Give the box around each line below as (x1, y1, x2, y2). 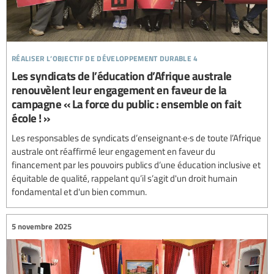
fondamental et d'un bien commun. (12, 185, 147, 198)
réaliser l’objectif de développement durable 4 (12, 48, 198, 64)
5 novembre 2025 (12, 221, 72, 232)
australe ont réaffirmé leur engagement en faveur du (12, 144, 215, 157)
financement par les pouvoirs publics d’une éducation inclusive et (12, 158, 261, 171)
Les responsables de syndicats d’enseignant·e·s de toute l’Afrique (12, 131, 261, 144)
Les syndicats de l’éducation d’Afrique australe (12, 67, 232, 84)
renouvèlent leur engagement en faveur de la (12, 81, 227, 98)
